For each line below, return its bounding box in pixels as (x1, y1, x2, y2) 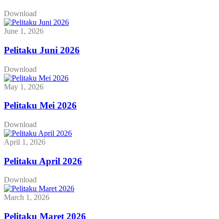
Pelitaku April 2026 (4, 155, 82, 166)
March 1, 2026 (4, 193, 49, 202)
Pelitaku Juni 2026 (4, 44, 80, 55)
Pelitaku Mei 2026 (4, 100, 77, 111)
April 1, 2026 (4, 138, 45, 146)
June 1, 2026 (4, 27, 44, 36)
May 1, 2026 (4, 82, 44, 91)
